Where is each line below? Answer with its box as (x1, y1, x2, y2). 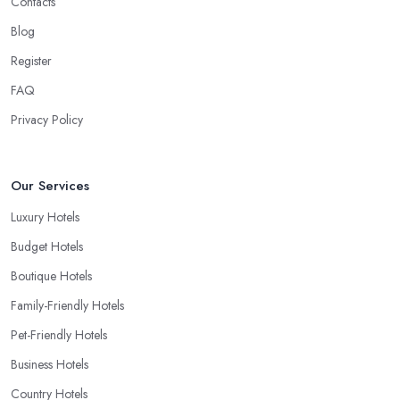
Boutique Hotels (11, 267, 92, 286)
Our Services (11, 176, 89, 196)
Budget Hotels (11, 237, 83, 256)
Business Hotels (11, 355, 88, 374)
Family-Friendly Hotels (11, 296, 124, 315)
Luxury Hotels (11, 208, 79, 227)
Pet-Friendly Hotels (11, 326, 107, 345)
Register (11, 52, 52, 71)
